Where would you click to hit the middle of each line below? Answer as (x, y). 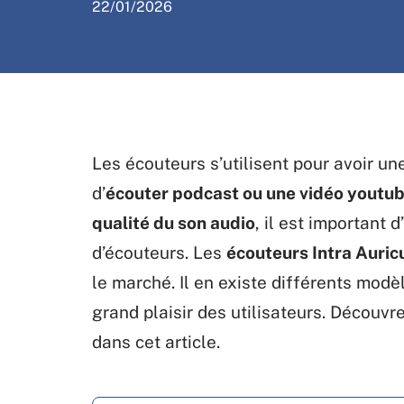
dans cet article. (156, 342)
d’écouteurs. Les (159, 252)
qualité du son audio (174, 223)
